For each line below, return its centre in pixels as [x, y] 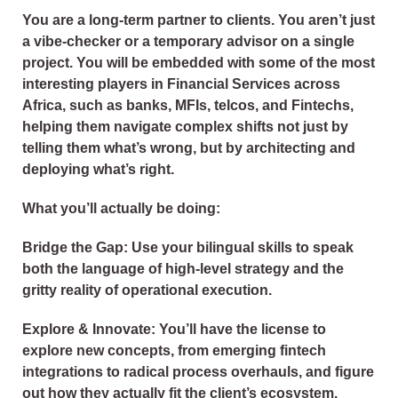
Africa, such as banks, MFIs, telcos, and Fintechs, [188, 106]
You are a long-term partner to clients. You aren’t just [199, 20]
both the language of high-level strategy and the [183, 269]
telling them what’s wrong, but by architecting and [189, 148]
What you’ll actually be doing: [121, 209]
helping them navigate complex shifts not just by [185, 127]
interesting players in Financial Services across [181, 84]
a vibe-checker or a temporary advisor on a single [188, 42]
